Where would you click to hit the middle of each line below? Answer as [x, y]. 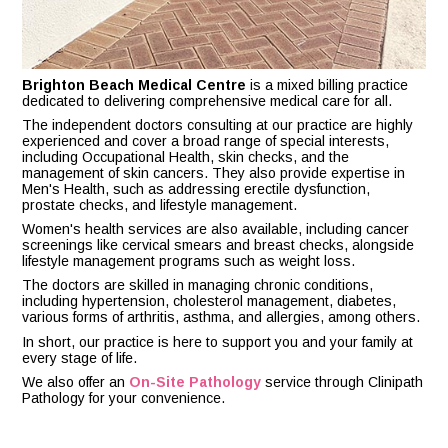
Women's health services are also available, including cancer [216, 229]
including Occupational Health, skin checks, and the [186, 157]
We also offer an [76, 381]
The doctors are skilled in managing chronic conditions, [198, 285]
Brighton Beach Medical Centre [134, 85]
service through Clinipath [342, 381]
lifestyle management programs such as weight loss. [189, 261]
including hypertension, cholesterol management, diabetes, [209, 301]
